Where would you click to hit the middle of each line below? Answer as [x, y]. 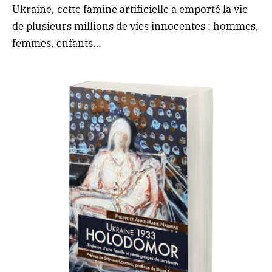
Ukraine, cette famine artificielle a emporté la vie [130, 9]
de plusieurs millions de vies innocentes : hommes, [135, 26]
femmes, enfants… [57, 43]
